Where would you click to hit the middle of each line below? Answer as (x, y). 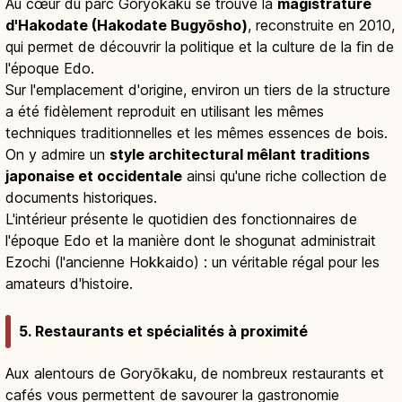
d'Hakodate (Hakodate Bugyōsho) (127, 26)
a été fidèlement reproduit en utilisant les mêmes (165, 112)
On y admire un (57, 155)
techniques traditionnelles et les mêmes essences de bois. (197, 133)
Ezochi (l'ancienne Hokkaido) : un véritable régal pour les (192, 262)
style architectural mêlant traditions (240, 155)
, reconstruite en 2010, (321, 26)
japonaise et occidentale (94, 176)
